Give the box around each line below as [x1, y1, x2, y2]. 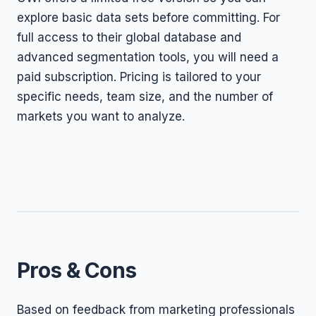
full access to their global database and [17, 30, 241, 44]
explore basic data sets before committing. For [17, 11, 280, 25]
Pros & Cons [17, 257, 137, 283]
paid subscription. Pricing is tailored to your [17, 70, 261, 84]
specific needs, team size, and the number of [17, 90, 273, 104]
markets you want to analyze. [17, 109, 185, 123]
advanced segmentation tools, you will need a [17, 50, 279, 64]
